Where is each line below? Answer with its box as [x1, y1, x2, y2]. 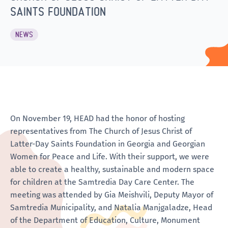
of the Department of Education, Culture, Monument [10, 215, 200, 225]
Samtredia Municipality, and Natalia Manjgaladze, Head [10, 202, 212, 212]
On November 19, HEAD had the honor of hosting [10, 113, 185, 123]
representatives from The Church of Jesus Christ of [10, 126, 192, 136]
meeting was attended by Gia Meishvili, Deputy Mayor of [10, 189, 213, 199]
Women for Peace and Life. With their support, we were [10, 151, 209, 161]
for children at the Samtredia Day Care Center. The [10, 177, 194, 187]
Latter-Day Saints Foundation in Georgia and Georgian [10, 138, 205, 149]
